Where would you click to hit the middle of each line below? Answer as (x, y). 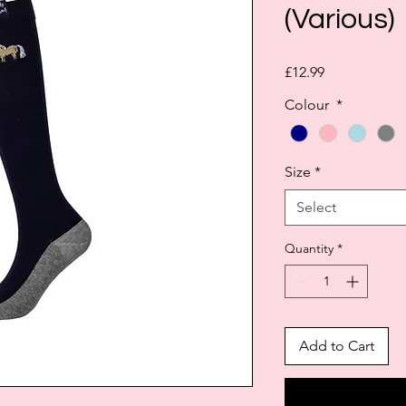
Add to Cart (337, 346)
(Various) (340, 19)
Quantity (309, 249)
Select (316, 208)
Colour (309, 105)
